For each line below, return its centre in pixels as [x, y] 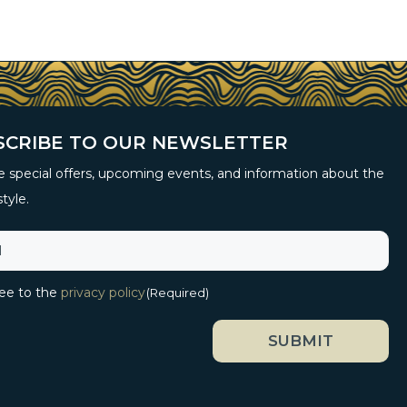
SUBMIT [300, 340]
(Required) [177, 292]
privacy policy [103, 292]
